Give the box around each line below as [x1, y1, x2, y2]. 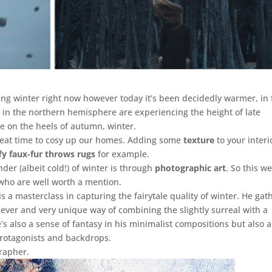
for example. [95, 148, 150, 160]
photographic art [155, 161, 226, 174]
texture [183, 134, 215, 146]
